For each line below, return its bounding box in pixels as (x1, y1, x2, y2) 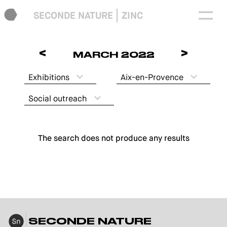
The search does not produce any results (37, 133, 190, 143)
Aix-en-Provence (121, 72, 183, 83)
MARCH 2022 (72, 50, 155, 60)
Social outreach (28, 93, 87, 104)
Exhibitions (28, 72, 69, 83)
